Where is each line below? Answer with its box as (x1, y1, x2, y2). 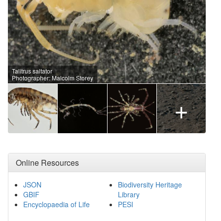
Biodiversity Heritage (117, 179, 182, 189)
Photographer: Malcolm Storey (12, 73, 93, 82)
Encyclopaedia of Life (23, 199, 90, 209)
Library (117, 189, 140, 199)
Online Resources (16, 156, 79, 168)
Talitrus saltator (12, 66, 52, 75)
